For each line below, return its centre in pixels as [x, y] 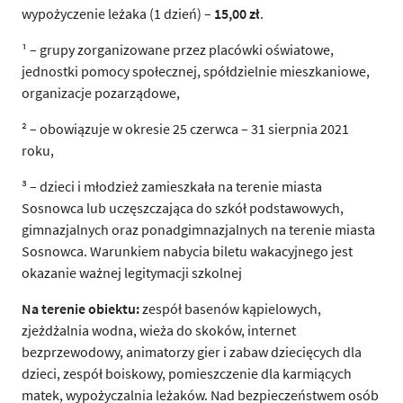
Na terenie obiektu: [81, 308]
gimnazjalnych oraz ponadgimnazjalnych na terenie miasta [198, 229]
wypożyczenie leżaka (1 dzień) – [118, 13]
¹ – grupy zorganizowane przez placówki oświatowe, [178, 49]
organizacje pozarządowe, [101, 92]
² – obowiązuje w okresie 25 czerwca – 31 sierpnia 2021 [185, 128]
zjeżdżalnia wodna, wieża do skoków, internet [159, 330]
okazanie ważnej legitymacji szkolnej [132, 272]
